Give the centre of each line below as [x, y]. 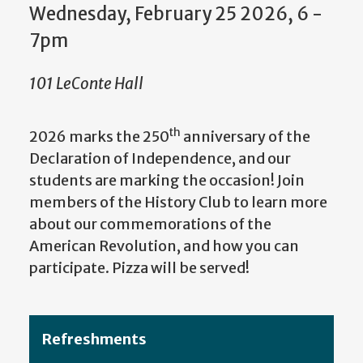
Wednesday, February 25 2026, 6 [169, 13]
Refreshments [94, 340]
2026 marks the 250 [99, 137]
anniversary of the [246, 137]
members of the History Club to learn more [178, 203]
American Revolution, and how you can [164, 246]
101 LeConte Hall [86, 83]
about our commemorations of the [150, 224]
